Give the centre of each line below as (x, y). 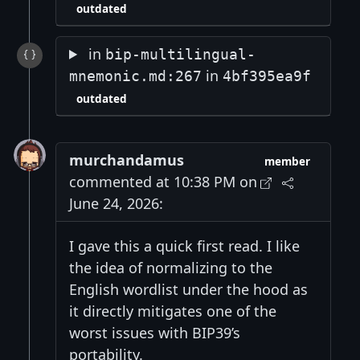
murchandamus (127, 160)
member (288, 161)
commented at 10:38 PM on (163, 181)
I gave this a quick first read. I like (184, 245)
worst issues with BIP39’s (155, 332)
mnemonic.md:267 (135, 76)
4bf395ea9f (267, 76)
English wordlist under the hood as (188, 289)
